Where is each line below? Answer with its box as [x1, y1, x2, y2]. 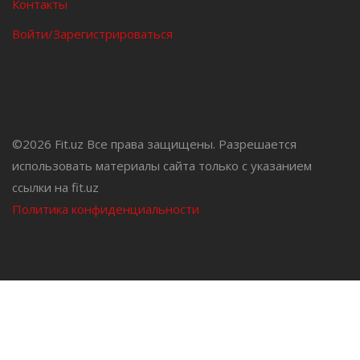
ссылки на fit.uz [12, 179, 99, 195]
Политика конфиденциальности [12, 201, 199, 217]
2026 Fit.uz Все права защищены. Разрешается [22, 136, 297, 152]
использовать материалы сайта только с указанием [12, 157, 312, 174]
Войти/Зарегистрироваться [12, 26, 173, 42]
